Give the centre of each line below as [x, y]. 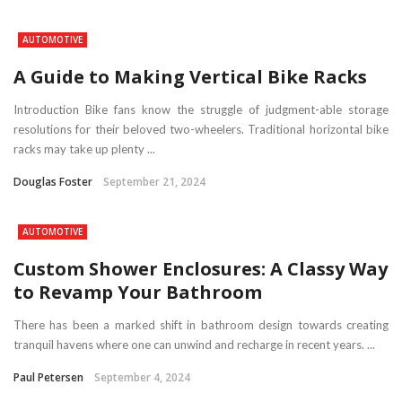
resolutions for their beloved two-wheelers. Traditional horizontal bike [201, 129]
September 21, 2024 [154, 182]
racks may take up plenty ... [84, 149]
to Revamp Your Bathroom [138, 292]
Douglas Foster [53, 182]
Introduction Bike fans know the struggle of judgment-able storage [201, 109]
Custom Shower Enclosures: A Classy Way [201, 269]
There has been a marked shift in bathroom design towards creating [201, 325]
